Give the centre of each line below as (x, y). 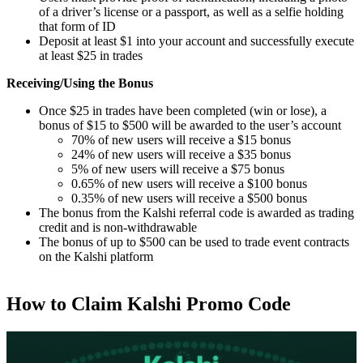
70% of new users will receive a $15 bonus (181, 140)
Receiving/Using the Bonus (80, 83)
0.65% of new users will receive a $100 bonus (189, 184)
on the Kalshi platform (96, 257)
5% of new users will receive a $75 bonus (178, 169)
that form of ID (77, 27)
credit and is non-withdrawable (118, 228)
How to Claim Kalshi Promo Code (149, 304)
